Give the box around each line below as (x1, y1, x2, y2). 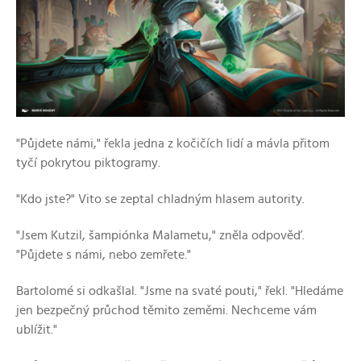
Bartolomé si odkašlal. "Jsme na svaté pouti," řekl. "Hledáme (16, 284, 343, 298)
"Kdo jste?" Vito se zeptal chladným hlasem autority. (16, 193, 305, 206)
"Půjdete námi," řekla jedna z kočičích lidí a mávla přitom (16, 137, 330, 151)
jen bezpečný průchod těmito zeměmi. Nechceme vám (16, 304, 317, 317)
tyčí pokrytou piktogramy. (16, 156, 160, 170)
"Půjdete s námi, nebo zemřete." (16, 248, 191, 262)
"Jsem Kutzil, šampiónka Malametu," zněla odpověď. (16, 229, 305, 243)
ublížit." (16, 323, 57, 337)
